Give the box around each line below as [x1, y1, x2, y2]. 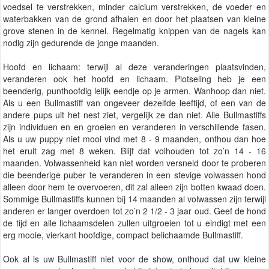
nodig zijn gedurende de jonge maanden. [3, 36, 159, 49]
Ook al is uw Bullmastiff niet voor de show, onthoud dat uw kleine [3, 252, 266, 265]
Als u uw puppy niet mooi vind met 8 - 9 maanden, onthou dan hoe [3, 132, 266, 145]
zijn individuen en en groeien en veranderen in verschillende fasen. [3, 120, 266, 133]
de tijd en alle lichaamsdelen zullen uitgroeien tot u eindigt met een [3, 216, 266, 229]
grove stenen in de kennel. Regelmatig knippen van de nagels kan [3, 24, 266, 37]
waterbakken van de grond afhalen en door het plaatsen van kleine [3, 12, 266, 25]
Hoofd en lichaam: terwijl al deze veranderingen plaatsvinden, [3, 60, 266, 73]
